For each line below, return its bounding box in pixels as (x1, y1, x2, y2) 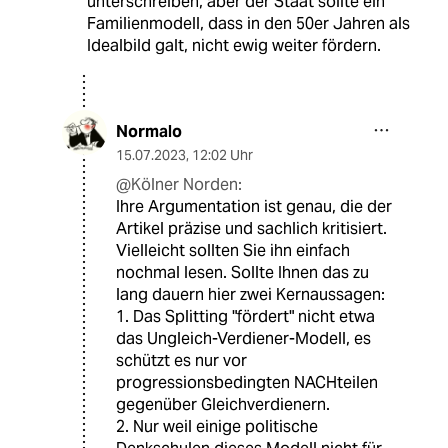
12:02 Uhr (192, 145, 253, 164)
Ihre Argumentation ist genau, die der (116, 195, 392, 217)
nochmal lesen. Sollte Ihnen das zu (116, 261, 369, 283)
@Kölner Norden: (116, 173, 242, 195)
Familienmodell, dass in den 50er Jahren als (86, 12, 410, 34)
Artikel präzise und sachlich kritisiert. (116, 217, 387, 239)
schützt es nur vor (116, 349, 247, 371)
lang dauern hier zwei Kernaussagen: (116, 283, 385, 305)
